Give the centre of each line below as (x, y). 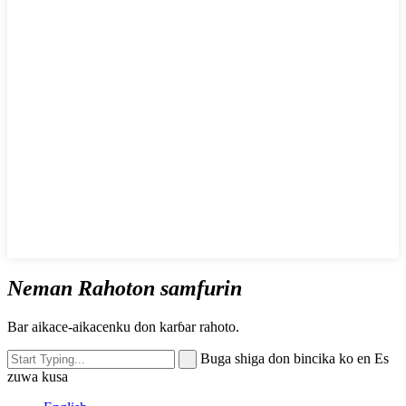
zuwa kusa (38, 376)
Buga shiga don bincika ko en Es (295, 358)
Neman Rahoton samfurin (125, 288)
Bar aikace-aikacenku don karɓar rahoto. (123, 326)
